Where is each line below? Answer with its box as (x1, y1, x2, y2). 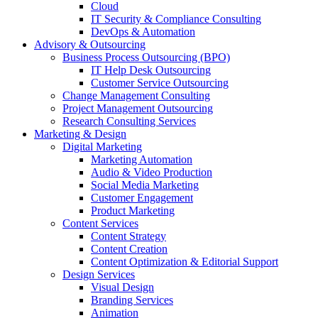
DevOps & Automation (91, 25, 195, 38)
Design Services (62, 268, 135, 280)
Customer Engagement (91, 191, 193, 204)
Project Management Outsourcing (62, 102, 213, 114)
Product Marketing (91, 204, 175, 216)
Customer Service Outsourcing (91, 76, 229, 89)
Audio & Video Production (91, 165, 212, 178)
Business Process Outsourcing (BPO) (62, 50, 230, 63)
